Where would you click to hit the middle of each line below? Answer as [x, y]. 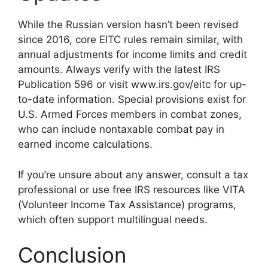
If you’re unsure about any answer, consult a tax [133, 174]
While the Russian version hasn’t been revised [128, 25]
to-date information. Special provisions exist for [132, 99]
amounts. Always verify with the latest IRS [119, 69]
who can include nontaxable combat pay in [121, 129]
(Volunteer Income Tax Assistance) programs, [127, 204]
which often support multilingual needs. [113, 219]
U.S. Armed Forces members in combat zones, [130, 114]
